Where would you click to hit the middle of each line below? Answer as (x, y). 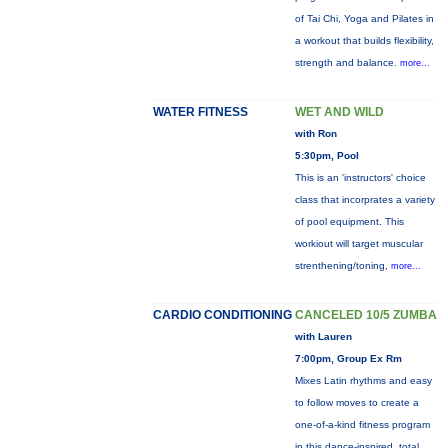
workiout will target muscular (358, 243)
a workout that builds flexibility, (364, 40)
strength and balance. (347, 62)
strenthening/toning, (342, 265)
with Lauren (323, 336)
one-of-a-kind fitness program (362, 424)
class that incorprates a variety (364, 199)
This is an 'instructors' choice (360, 177)
